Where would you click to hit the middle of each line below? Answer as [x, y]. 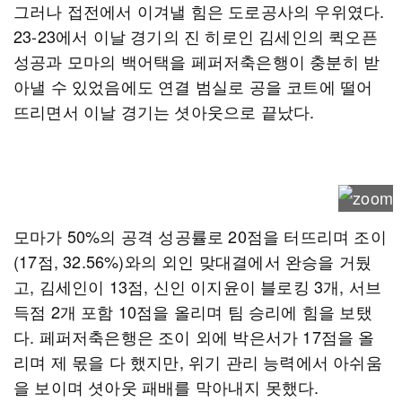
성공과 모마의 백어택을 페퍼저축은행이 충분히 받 [197, 61]
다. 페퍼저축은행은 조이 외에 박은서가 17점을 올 [194, 336]
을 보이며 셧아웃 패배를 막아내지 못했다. [166, 387]
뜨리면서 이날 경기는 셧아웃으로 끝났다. [164, 111]
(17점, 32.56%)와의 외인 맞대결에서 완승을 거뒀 [193, 261]
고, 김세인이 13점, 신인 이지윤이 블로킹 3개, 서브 [198, 286]
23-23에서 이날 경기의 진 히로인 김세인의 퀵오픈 [196, 36]
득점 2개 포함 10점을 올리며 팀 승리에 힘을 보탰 [193, 311]
